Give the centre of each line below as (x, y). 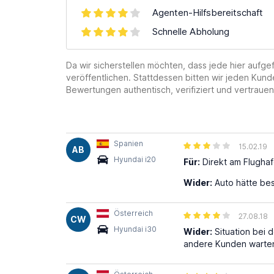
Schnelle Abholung (191, 31)
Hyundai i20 (135, 159)
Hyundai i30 (135, 229)
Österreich (133, 213)
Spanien (128, 143)
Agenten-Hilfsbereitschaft (208, 13)
